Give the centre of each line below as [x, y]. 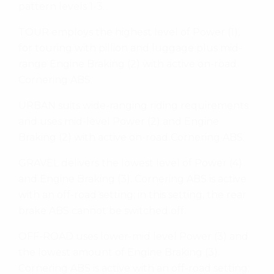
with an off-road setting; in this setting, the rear [132, 194]
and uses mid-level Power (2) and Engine [119, 121]
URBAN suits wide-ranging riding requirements [133, 105]
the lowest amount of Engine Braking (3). [119, 252]
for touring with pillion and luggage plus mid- [130, 48]
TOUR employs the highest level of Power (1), [129, 32]
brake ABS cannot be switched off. [102, 210]
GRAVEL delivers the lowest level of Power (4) [130, 163]
